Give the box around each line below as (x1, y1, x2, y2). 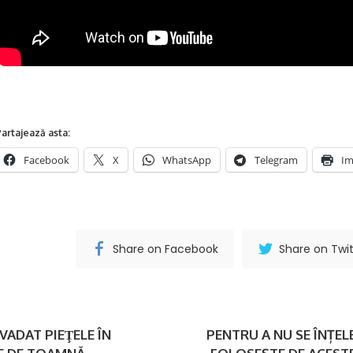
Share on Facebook (113, 240, 218, 257)
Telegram (255, 152, 298, 167)
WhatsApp (162, 152, 211, 167)
